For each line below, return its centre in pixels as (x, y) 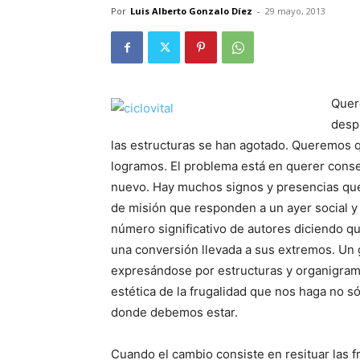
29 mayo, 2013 (295, 11)
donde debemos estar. (174, 312)
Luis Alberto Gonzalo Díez (191, 11)
